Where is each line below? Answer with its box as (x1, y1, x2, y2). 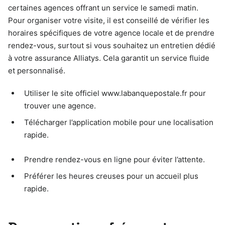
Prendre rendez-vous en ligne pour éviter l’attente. (24, 154, 205, 164)
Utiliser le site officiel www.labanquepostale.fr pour (24, 88, 206, 98)
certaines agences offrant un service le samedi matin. (8, 3, 198, 13)
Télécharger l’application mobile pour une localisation (24, 117, 213, 127)
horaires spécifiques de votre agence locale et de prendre (8, 28, 214, 38)
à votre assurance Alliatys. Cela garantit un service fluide (8, 53, 209, 63)
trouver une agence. (24, 100, 96, 110)
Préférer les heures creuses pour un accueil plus (24, 171, 198, 181)
